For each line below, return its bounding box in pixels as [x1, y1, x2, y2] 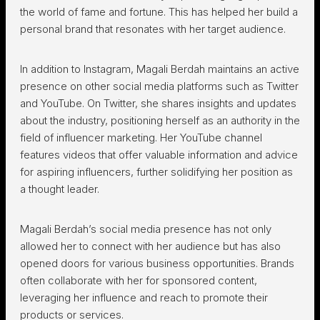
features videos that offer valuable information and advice [20, 148, 298, 161]
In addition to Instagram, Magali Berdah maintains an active [20, 62, 299, 76]
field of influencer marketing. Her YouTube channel [20, 131, 262, 144]
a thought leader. [20, 182, 99, 196]
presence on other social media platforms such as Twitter [20, 79, 299, 93]
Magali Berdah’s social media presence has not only [20, 222, 271, 236]
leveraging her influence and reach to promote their [20, 291, 268, 304]
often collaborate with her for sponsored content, [20, 274, 257, 287]
